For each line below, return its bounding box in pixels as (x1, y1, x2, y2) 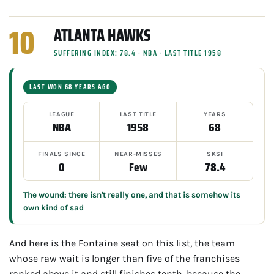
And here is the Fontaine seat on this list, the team (9, 237, 235, 249)
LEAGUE (48, 109, 75, 118)
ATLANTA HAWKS (53, 22, 151, 48)
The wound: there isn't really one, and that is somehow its (23, 190, 240, 199)
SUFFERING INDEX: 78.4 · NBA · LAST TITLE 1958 (53, 46, 222, 59)
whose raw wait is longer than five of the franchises (9, 252, 240, 264)
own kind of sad (23, 202, 84, 212)
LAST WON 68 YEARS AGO (29, 81, 111, 92)
